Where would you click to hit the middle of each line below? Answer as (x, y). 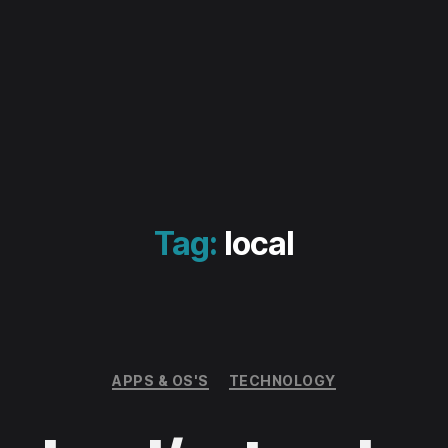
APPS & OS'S (160, 380)
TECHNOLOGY (282, 380)
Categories (267, 371)
